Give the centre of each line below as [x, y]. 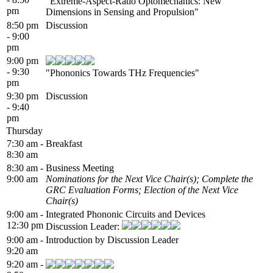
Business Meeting [80, 168]
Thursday [24, 130]
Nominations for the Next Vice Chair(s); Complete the [149, 179]
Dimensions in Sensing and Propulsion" [122, 12]
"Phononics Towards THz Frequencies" [122, 73]
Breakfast [64, 143]
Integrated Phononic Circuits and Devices [126, 214]
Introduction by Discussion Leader [112, 239]
